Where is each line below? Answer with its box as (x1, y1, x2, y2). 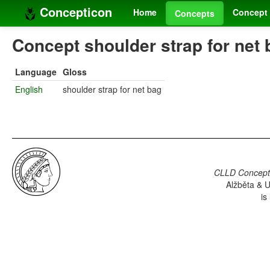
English (15, 83, 43, 96)
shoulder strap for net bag (63, 83, 162, 96)
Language (15, 66, 57, 78)
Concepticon (36, 3, 112, 20)
